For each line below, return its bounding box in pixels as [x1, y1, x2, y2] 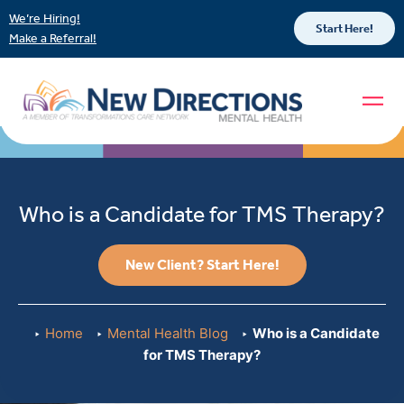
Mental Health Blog [107, 325, 228, 343]
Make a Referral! [9, 30, 96, 46]
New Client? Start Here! [124, 256, 280, 274]
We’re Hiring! [9, 11, 80, 26]
